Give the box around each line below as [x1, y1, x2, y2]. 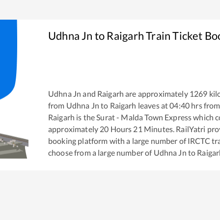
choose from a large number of [48, 147, 154, 157]
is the [75, 112, 95, 122]
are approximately [124, 88, 188, 98]
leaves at [136, 100, 168, 110]
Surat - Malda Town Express [96, 112, 192, 122]
